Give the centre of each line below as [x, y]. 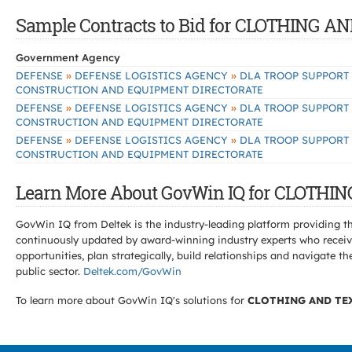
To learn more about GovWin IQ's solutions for [132, 300]
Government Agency [68, 57]
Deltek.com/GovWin [132, 271]
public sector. [49, 271]
